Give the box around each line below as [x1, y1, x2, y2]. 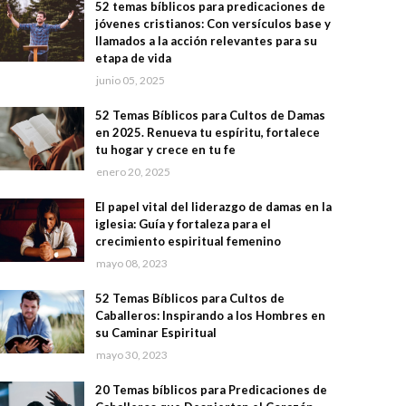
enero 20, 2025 [95, 165, 170, 179]
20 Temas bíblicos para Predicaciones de [94, 382, 327, 398]
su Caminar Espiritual [94, 325, 217, 341]
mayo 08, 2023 [95, 256, 168, 271]
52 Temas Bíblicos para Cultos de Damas [94, 108, 325, 123]
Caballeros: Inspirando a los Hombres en [94, 308, 325, 324]
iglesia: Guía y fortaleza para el [94, 217, 271, 232]
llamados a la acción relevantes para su [94, 34, 317, 49]
